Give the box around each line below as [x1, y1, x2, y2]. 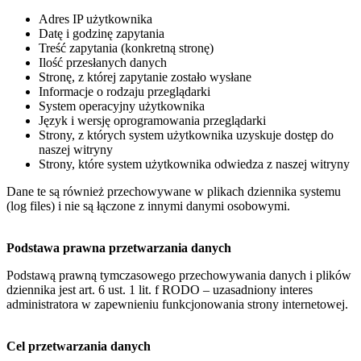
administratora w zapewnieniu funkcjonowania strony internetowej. [6, 297, 348, 312]
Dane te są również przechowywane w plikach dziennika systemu [6, 185, 341, 199]
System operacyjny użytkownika [39, 99, 205, 114]
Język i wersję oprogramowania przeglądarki [39, 114, 266, 128]
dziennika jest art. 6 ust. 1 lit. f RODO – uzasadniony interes [6, 283, 313, 297]
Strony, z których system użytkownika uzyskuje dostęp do [39, 128, 334, 143]
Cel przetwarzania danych [6, 339, 151, 354]
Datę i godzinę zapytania [39, 27, 164, 41]
